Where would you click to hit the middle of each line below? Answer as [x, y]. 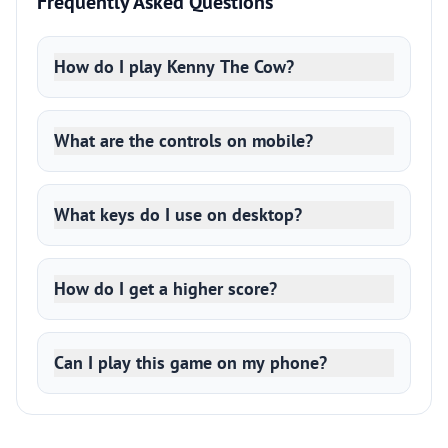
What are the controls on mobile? [183, 140]
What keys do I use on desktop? [178, 214]
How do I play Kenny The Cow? [174, 66]
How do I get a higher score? [165, 288]
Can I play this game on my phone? [190, 362]
